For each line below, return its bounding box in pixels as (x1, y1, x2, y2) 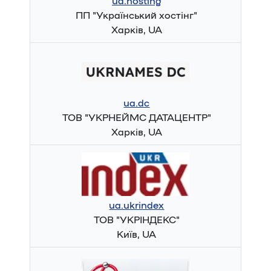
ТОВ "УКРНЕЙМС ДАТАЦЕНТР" (62, 113, 211, 123)
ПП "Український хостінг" (76, 11, 198, 21)
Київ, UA (117, 230, 157, 240)
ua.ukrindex (109, 201, 165, 211)
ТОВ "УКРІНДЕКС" (93, 215, 180, 225)
